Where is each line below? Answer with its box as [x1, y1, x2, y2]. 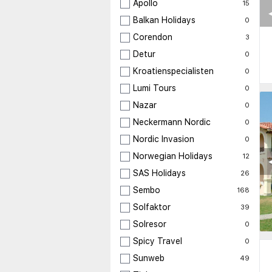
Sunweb [133, 253, 165, 263]
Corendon [133, 32, 172, 42]
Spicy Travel [133, 236, 182, 246]
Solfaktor [133, 202, 171, 212]
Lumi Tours [133, 83, 176, 93]
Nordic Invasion [133, 134, 194, 144]
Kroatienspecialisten [133, 66, 214, 76]
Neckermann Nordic [133, 117, 211, 127]
